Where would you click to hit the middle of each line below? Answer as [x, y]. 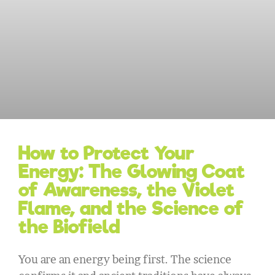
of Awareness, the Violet [126, 189]
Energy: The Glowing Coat [132, 171]
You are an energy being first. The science [125, 259]
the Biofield [69, 226]
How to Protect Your [107, 153]
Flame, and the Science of [131, 208]
